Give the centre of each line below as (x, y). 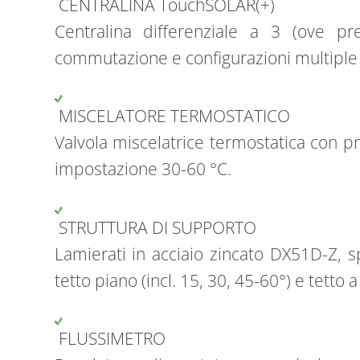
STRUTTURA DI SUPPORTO (155, 227)
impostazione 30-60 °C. (143, 169)
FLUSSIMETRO (110, 339)
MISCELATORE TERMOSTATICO (172, 116)
